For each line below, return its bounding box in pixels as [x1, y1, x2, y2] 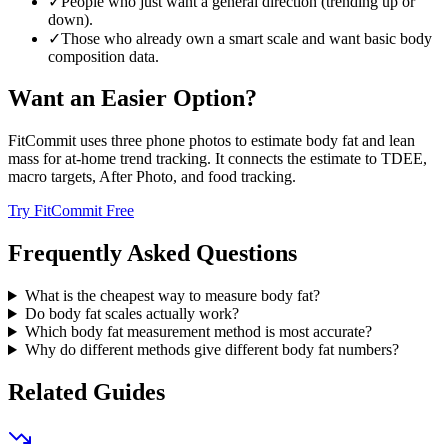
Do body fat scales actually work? [24, 305, 239, 323]
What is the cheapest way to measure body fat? [24, 287, 320, 305]
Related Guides [8, 379, 165, 406]
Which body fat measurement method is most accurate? [24, 323, 372, 341]
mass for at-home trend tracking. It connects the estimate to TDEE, [8, 150, 427, 168]
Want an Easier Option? [8, 85, 257, 112]
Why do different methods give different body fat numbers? [24, 341, 399, 359]
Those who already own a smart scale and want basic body [61, 29, 432, 47]
